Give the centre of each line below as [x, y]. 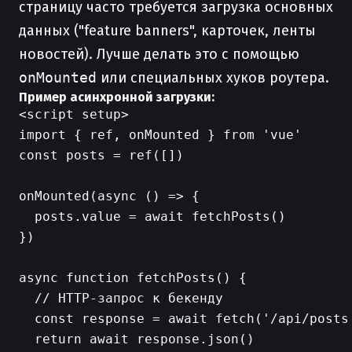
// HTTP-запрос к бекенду [121, 298]
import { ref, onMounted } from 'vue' [160, 135]
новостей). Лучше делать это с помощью [159, 54]
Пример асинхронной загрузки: [117, 97]
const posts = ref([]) [101, 155]
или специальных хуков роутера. [213, 78]
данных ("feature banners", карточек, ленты [167, 31]
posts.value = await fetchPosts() [152, 216]
